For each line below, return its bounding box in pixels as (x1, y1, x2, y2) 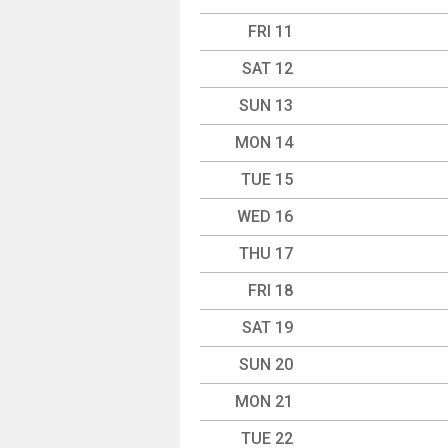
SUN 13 (239, 96, 293, 115)
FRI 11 (248, 22, 293, 41)
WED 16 (237, 207, 293, 226)
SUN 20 (239, 355, 293, 374)
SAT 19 (242, 318, 293, 337)
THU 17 (239, 244, 293, 263)
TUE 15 (241, 170, 293, 189)
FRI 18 (248, 281, 293, 300)
